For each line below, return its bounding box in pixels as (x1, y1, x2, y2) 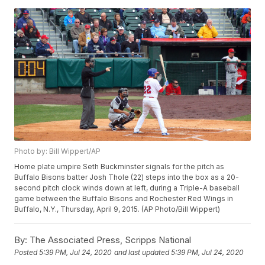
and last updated (114, 248, 170, 257)
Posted (14, 248, 40, 257)
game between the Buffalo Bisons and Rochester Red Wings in (14, 194, 234, 203)
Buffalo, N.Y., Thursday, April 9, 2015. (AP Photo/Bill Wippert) (14, 205, 221, 214)
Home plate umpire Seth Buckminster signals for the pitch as (14, 162, 225, 172)
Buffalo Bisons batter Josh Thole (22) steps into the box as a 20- (14, 173, 240, 182)
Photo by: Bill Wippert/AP (14, 147, 101, 156)
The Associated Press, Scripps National (27, 234, 192, 246)
